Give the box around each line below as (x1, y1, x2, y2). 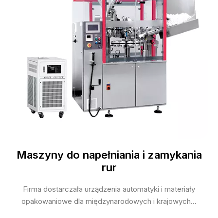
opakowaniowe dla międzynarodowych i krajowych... (21, 197, 197, 206)
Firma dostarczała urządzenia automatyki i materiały (23, 184, 195, 194)
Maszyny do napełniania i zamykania (16, 148, 202, 162)
